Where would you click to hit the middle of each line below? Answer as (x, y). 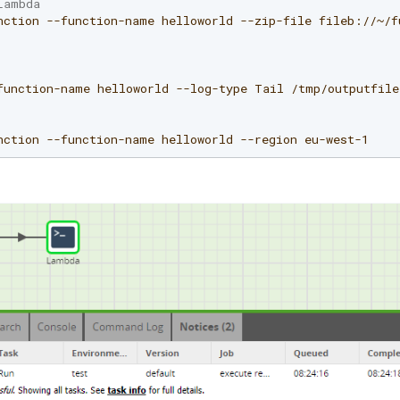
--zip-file (276, 20)
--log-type (212, 88)
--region (269, 139)
